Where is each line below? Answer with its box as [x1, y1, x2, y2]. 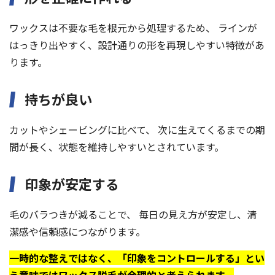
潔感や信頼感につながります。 [9, 224, 145, 239]
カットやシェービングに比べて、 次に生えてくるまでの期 [9, 122, 265, 137]
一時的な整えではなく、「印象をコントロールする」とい [9, 250, 265, 266]
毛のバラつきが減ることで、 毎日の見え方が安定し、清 [9, 207, 257, 222]
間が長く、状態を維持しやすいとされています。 [9, 139, 224, 155]
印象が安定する [25, 174, 119, 194]
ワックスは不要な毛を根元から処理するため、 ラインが [9, 20, 257, 36]
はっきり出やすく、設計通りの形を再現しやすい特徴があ [9, 37, 265, 53]
